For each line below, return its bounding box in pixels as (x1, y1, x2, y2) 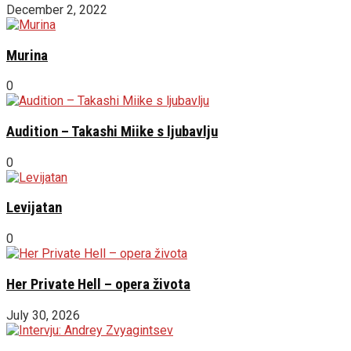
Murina (6, 46, 48, 64)
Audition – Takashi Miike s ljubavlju (6, 122, 218, 140)
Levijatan (6, 199, 62, 217)
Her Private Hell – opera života (6, 275, 190, 293)
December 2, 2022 (6, 2, 107, 17)
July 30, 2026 (6, 307, 80, 323)
